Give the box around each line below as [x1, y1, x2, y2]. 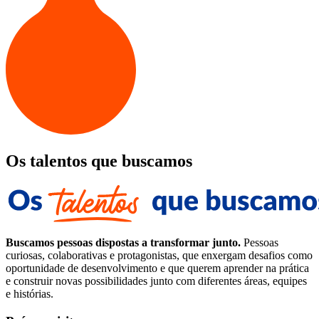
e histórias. [6, 288, 53, 300]
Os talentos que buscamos [6, 152, 192, 171]
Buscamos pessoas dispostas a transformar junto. [6, 236, 241, 249]
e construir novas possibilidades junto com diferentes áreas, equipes [6, 275, 307, 288]
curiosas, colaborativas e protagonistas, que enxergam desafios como [6, 249, 313, 262]
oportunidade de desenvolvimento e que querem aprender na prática [6, 262, 309, 275]
